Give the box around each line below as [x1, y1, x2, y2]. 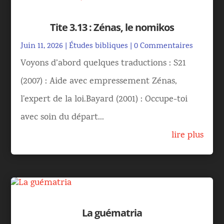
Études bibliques [69, 40, 128, 52]
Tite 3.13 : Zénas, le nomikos [50, 20, 174, 34]
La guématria [82, 206, 142, 220]
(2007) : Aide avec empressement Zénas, [20, 75, 177, 88]
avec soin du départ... [20, 111, 104, 124]
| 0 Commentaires [128, 40, 193, 52]
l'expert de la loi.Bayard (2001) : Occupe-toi [20, 93, 188, 106]
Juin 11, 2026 [20, 40, 63, 52]
